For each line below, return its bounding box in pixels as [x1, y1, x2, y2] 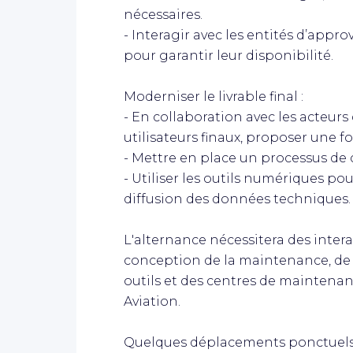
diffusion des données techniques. [124, 191, 351, 206]
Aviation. [124, 293, 180, 309]
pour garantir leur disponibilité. [124, 47, 333, 63]
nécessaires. [124, 6, 203, 22]
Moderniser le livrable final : [124, 88, 303, 104]
